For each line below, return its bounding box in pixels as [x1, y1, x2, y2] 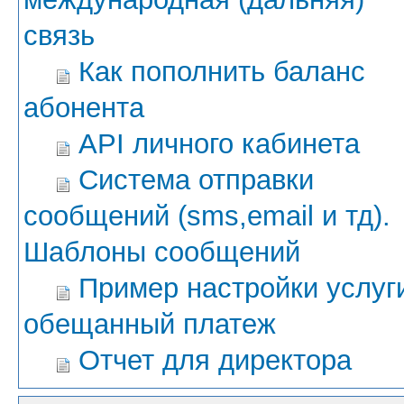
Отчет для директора [78, 344, 352, 377]
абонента [23, 92, 144, 124]
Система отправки [78, 164, 314, 197]
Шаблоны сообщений [23, 236, 300, 269]
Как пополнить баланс [78, 56, 365, 88]
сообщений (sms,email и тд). [23, 200, 390, 233]
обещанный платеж [23, 308, 276, 341]
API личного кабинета [78, 128, 360, 161]
